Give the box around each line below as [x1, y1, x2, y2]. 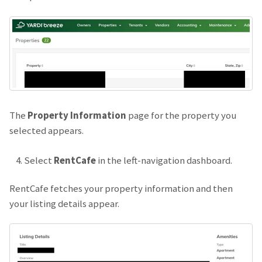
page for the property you [126, 109, 236, 122]
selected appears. [9, 124, 84, 137]
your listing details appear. [9, 196, 119, 210]
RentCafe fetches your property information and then [9, 181, 233, 195]
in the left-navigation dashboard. [96, 154, 232, 167]
